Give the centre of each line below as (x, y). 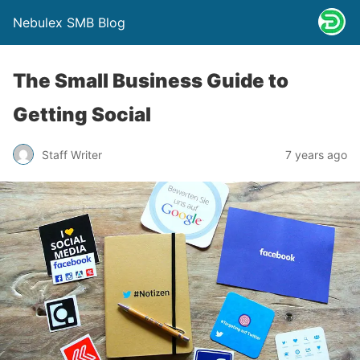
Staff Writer (72, 154)
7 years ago (316, 154)
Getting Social (82, 115)
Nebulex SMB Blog (69, 22)
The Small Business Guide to (151, 81)
